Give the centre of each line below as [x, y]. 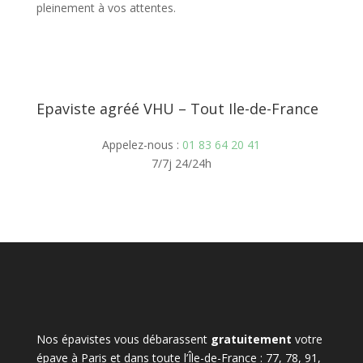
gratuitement [251, 339]
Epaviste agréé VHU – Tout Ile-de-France [177, 109]
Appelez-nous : [143, 145]
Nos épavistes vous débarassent [123, 339]
